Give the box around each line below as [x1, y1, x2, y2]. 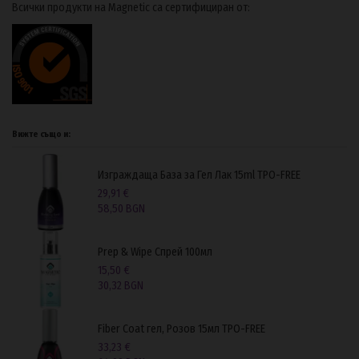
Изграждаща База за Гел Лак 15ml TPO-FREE [98, 167, 301, 182]
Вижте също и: [12, 129, 71, 140]
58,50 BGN [98, 202, 146, 216]
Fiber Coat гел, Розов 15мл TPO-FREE [98, 321, 266, 336]
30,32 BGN [98, 279, 144, 293]
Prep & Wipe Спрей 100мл [98, 244, 213, 259]
